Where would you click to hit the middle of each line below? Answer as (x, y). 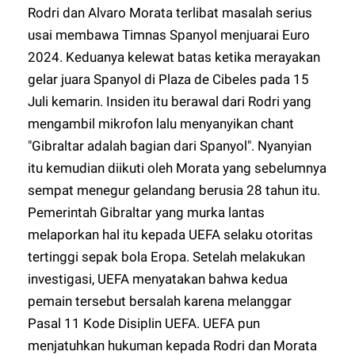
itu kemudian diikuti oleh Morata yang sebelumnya (177, 168)
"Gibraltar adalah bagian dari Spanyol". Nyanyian (170, 145)
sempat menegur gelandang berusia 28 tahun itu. (174, 190)
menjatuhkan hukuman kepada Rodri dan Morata (173, 345)
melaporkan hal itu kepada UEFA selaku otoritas (171, 234)
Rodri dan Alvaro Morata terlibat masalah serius (170, 12)
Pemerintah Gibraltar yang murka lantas (147, 212)
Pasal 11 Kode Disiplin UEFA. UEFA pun (144, 323)
